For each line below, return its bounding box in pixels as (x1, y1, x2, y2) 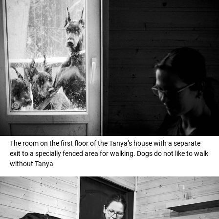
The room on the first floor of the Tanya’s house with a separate (10, 139, 200, 147)
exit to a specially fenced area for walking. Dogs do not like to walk (10, 149, 208, 157)
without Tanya (10, 159, 53, 168)
